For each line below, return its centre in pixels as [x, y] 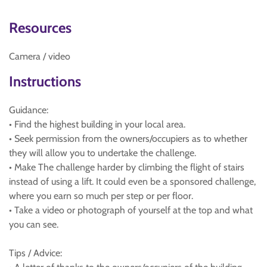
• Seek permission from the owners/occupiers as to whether [128, 139]
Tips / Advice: [35, 253]
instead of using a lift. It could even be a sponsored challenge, [132, 181]
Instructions [45, 81]
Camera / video [40, 56]
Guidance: [29, 110]
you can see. [34, 224]
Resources [40, 28]
